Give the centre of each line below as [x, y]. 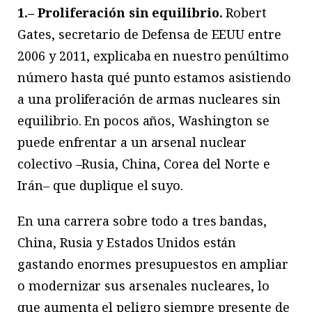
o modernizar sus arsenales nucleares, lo [143, 286]
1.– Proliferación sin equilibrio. [120, 13]
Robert [244, 13]
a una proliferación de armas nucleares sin [149, 99]
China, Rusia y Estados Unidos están [127, 243]
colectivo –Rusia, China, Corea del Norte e [144, 164]
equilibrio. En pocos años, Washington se [143, 121]
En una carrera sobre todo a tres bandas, [142, 221]
